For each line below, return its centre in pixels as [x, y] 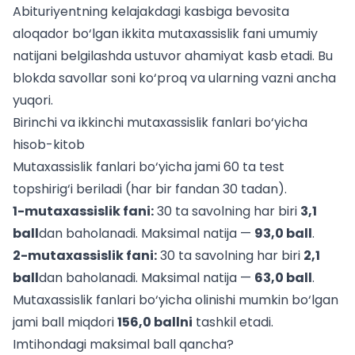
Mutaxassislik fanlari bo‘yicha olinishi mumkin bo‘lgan [176, 300]
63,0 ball [283, 278]
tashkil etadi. [233, 322]
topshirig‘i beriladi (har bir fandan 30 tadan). [150, 189]
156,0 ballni [155, 322]
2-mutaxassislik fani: [85, 256]
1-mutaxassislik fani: [83, 211]
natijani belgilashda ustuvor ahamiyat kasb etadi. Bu [173, 56]
